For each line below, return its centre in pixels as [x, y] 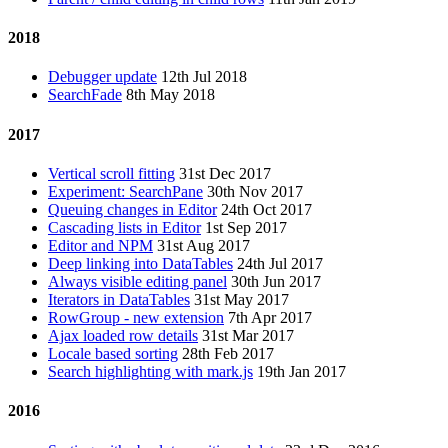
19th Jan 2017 [301, 371]
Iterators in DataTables [119, 299]
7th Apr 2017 [270, 317]
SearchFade [85, 95]
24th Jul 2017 [280, 263]
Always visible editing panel [137, 281]
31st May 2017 [241, 299]
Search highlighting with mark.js [150, 371]
